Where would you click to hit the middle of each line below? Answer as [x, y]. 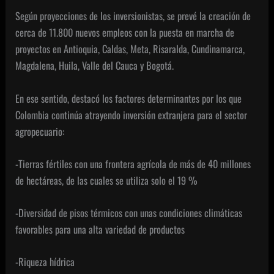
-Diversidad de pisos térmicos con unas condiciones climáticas [129, 213]
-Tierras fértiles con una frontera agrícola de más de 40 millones [133, 163]
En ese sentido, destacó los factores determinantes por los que [129, 98]
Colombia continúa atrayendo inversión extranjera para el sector [131, 114]
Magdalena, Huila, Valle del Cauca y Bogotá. [95, 65]
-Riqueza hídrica [45, 262]
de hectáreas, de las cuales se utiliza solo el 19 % [107, 180]
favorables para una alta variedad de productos [100, 229]
